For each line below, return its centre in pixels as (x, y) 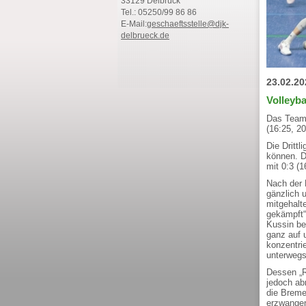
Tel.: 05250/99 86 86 (159, 12)
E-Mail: (134, 24)
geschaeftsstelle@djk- (188, 24)
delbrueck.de (145, 36)
